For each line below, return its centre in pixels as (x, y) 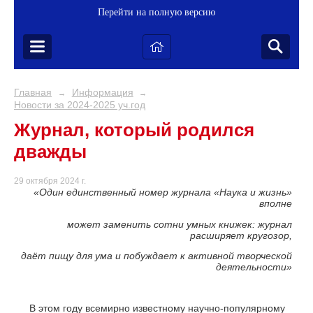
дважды (50, 152)
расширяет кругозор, (241, 235)
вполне (276, 204)
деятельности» (254, 267)
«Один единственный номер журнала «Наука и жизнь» (163, 192)
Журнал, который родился (134, 130)
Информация (102, 92)
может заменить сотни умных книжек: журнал (180, 224)
